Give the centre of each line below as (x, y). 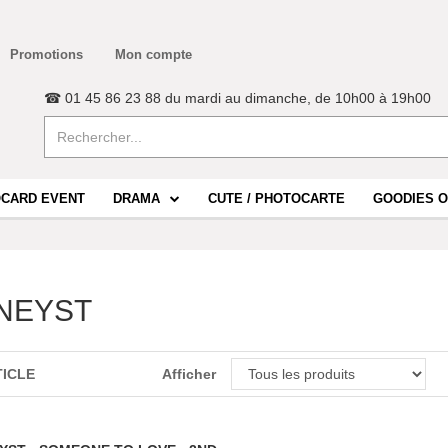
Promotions (46, 54)
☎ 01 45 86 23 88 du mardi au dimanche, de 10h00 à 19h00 (237, 98)
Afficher (188, 374)
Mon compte (153, 54)
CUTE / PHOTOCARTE (276, 199)
